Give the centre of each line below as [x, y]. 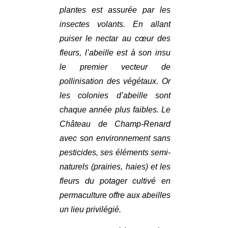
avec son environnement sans [115, 138]
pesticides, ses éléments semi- [115, 153]
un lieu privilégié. [90, 210]
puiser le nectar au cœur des [115, 39]
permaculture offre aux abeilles [115, 195]
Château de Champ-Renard [115, 124]
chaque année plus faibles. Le [115, 110]
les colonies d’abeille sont [115, 96]
